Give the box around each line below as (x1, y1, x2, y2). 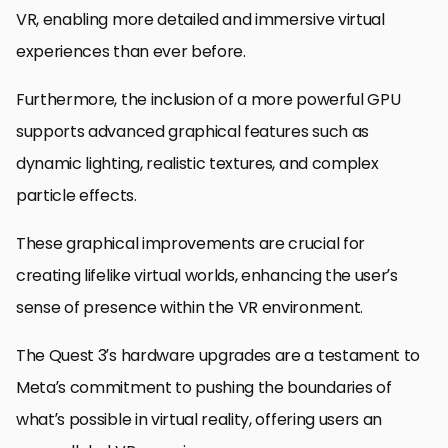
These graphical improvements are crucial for (16, 231, 365, 255)
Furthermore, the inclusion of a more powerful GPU (16, 87, 401, 111)
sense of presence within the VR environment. (16, 295, 363, 319)
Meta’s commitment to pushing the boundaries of (16, 375, 392, 399)
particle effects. (16, 183, 137, 207)
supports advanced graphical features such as (16, 119, 369, 143)
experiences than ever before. (16, 39, 246, 63)
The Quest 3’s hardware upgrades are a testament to (16, 343, 420, 367)
